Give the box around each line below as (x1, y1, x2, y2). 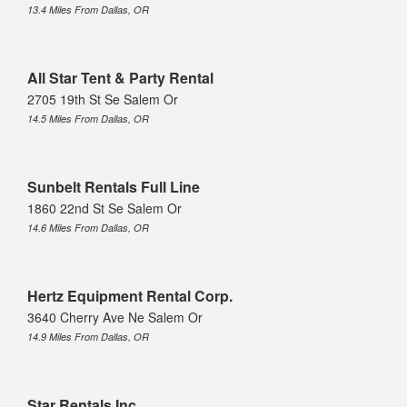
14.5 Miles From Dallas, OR (27, 112, 149, 126)
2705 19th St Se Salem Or (27, 90, 178, 109)
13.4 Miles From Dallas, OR (27, 3, 149, 17)
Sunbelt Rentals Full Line (27, 176, 200, 198)
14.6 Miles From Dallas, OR (27, 221, 149, 235)
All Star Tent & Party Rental (27, 67, 213, 89)
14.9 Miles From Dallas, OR (27, 330, 149, 344)
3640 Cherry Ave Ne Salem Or (27, 308, 203, 327)
